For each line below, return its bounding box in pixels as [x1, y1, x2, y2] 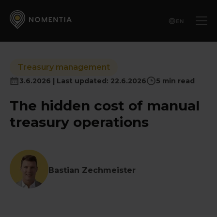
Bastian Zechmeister [48, 165, 136, 175]
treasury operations [10, 114, 149, 130]
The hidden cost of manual [10, 97, 200, 114]
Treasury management [17, 62, 110, 72]
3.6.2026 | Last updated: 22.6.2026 [19, 77, 146, 85]
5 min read [156, 77, 195, 85]
